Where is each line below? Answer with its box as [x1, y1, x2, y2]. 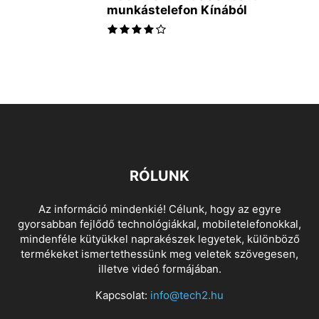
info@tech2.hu [150, 288, 224, 303]
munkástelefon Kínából [107, 3, 247, 18]
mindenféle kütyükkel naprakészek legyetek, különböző [19, 232, 300, 246]
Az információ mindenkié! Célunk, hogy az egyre [38, 202, 281, 216]
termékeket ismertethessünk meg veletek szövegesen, [21, 247, 298, 261]
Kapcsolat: [95, 288, 150, 303]
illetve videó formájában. [98, 262, 221, 276]
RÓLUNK [130, 167, 189, 185]
